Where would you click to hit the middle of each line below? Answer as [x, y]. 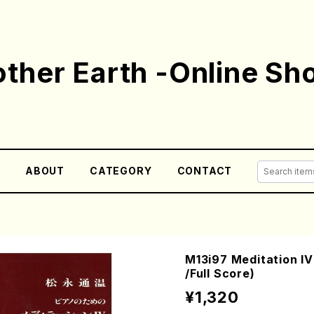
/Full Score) [220, 273]
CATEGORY [121, 171]
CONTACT [205, 171]
